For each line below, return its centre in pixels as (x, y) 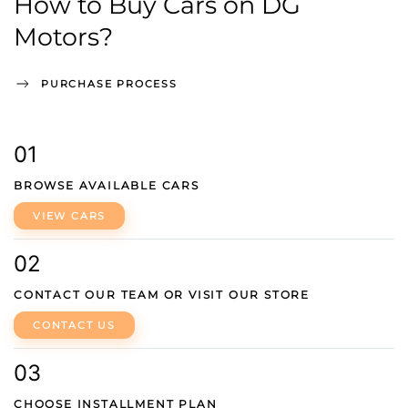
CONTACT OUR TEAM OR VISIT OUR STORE (162, 295)
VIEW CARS (70, 216)
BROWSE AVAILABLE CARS (107, 185)
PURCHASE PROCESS (109, 83)
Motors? (63, 37)
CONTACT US (74, 325)
